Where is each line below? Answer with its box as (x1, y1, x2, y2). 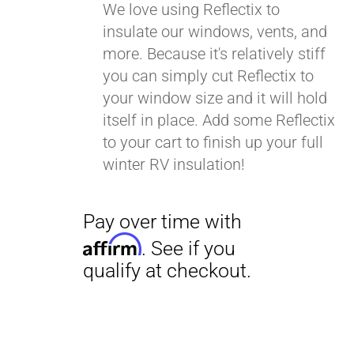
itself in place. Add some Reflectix (103, 111, 336, 130)
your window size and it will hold (103, 88, 328, 107)
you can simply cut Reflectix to (103, 66, 314, 85)
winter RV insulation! (103, 155, 246, 174)
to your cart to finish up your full (103, 133, 324, 152)
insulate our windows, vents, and (103, 22, 328, 41)
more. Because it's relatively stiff (103, 44, 326, 63)
